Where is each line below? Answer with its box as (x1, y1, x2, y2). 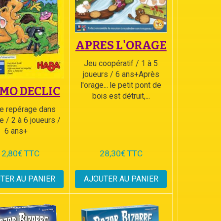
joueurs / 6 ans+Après (82, 69, 159, 79)
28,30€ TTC (99, 148, 143, 159)
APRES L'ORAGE (75, 38, 167, 52)
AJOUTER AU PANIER (83, 174, 158, 184)
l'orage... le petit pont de (80, 80, 161, 90)
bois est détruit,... (92, 91, 150, 101)
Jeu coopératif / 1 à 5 (84, 58, 158, 68)
